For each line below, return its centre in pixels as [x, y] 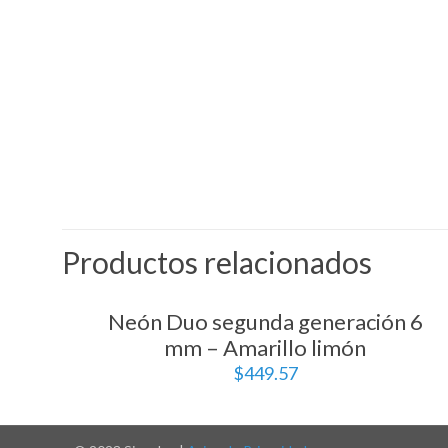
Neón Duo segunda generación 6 [265, 321]
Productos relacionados [217, 262]
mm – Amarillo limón [265, 347]
